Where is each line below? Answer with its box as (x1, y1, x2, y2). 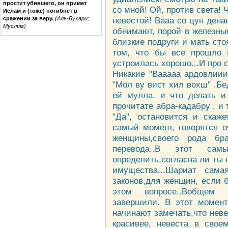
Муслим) (3, 22, 26, 29)
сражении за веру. (3, 15, 53, 21)
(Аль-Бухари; (55, 15, 89, 21)
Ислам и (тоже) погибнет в (3, 7, 77, 14)
